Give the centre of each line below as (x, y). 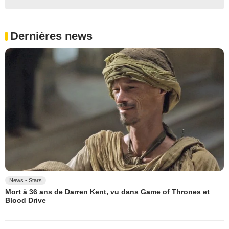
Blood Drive (26, 201)
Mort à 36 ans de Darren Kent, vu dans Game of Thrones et (107, 192)
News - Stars (26, 181)
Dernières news (51, 36)
